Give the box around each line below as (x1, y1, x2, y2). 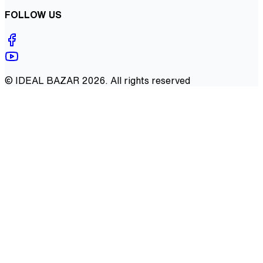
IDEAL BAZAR (15, 76, 79, 86)
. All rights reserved (105, 76, 190, 86)
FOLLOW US (5, 9, 62, 19)
